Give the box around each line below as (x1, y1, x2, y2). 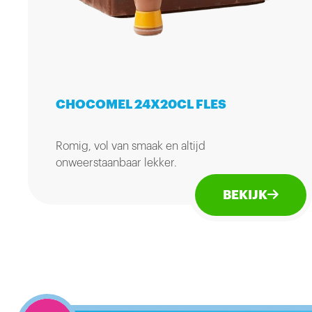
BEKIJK (223, 189, 267, 201)
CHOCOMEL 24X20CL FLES (56, 98, 226, 111)
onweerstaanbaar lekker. (56, 157, 177, 169)
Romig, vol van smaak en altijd (56, 141, 205, 152)
